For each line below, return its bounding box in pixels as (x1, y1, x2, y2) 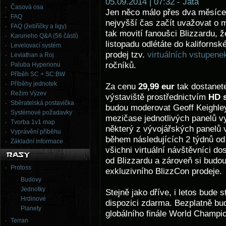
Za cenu (105, 82, 138, 91)
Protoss (11, 164, 31, 171)
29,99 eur (138, 82, 175, 91)
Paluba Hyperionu (11, 61, 61, 68)
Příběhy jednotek (11, 80, 57, 87)
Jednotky (21, 186, 45, 193)
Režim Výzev (11, 90, 46, 97)
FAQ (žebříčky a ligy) (11, 23, 67, 30)
